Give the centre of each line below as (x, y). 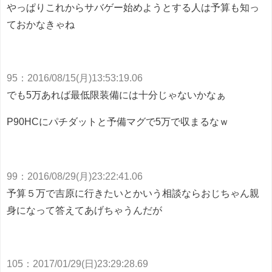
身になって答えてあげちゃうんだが (84, 210)
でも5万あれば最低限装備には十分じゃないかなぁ (116, 95)
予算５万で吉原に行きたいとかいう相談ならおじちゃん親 (133, 193)
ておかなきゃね (41, 25)
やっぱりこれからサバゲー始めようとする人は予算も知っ (133, 8)
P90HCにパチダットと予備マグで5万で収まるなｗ (118, 122)
